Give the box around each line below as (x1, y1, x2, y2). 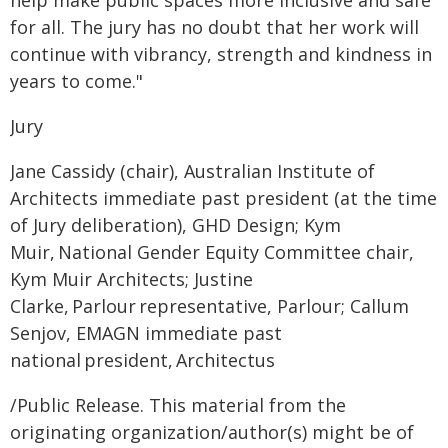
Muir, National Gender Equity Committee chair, (10, 240, 414, 264)
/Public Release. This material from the (10, 393, 346, 417)
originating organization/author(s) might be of (10, 420, 414, 444)
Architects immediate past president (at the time (10, 186, 437, 210)
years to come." (10, 69, 143, 93)
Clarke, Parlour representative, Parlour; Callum (10, 294, 409, 318)
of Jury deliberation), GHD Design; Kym (10, 213, 341, 237)
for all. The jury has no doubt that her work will (10, 15, 419, 39)
